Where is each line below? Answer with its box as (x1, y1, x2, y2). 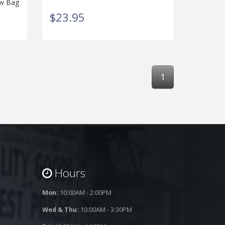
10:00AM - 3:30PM (78, 205, 132, 214)
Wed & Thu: (42, 205, 79, 214)
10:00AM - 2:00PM (58, 188, 111, 197)
